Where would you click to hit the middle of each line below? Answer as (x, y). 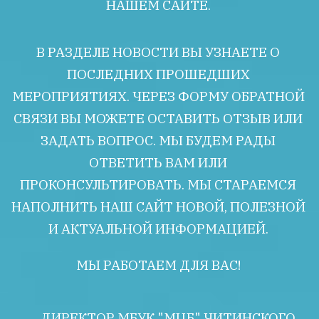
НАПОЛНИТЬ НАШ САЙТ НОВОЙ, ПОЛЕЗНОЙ (158, 206)
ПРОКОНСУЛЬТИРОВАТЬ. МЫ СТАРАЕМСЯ (158, 184)
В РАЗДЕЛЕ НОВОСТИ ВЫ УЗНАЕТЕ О (158, 52)
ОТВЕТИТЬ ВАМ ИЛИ (158, 162)
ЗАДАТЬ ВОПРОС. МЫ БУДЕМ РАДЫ (158, 140)
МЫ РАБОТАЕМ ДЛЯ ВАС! (159, 265)
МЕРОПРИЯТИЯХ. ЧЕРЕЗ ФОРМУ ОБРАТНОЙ (158, 96)
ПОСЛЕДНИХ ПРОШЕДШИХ (158, 74)
